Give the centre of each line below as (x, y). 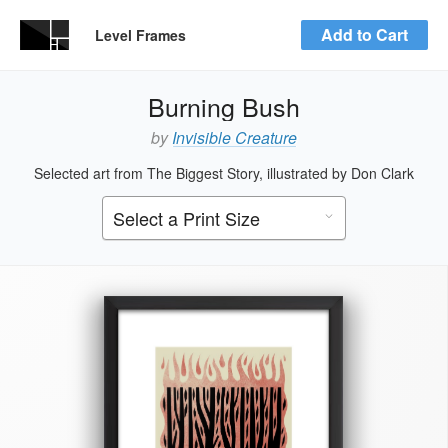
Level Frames (140, 35)
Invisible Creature (234, 137)
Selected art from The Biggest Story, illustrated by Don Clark (224, 173)
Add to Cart (364, 34)
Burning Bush (224, 106)
